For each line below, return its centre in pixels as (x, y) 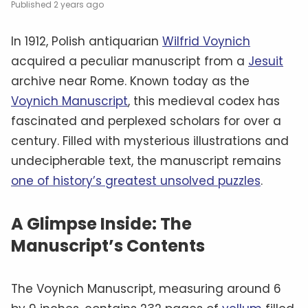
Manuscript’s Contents (108, 245)
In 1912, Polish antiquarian (87, 41)
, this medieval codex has (204, 101)
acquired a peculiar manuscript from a (130, 61)
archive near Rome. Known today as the (130, 81)
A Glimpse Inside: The (101, 223)
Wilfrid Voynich (206, 41)
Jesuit (266, 61)
